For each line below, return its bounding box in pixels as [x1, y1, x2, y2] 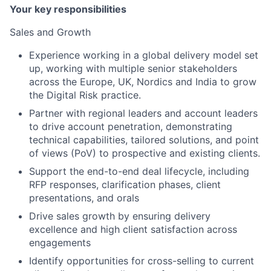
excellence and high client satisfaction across [29, 223, 237, 235]
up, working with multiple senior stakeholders [29, 62, 237, 74]
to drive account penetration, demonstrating [29, 120, 232, 132]
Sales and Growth [10, 26, 91, 38]
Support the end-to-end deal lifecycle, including [29, 165, 249, 177]
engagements [29, 237, 91, 249]
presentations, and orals [29, 192, 139, 204]
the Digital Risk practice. [29, 89, 141, 101]
